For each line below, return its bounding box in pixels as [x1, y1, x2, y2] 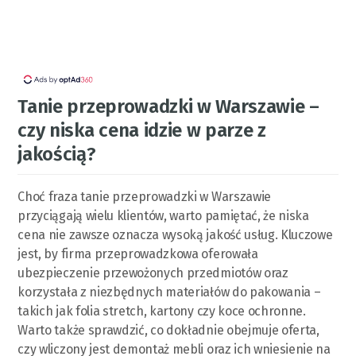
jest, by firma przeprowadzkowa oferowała [17, 246, 258, 261]
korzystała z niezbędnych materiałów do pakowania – [17, 284, 321, 300]
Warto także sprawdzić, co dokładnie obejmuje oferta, [17, 322, 319, 338]
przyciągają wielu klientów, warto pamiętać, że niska [17, 207, 309, 223]
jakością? [17, 142, 96, 165]
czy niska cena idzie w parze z [17, 118, 266, 141]
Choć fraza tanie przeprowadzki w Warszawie [17, 188, 271, 204]
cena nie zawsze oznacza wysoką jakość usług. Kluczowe [17, 226, 333, 242]
